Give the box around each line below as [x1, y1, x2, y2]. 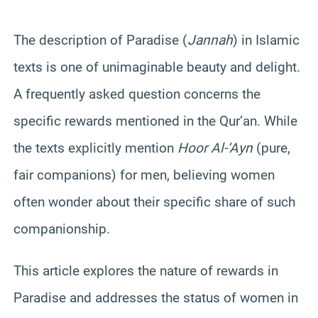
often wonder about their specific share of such [13, 193, 295, 210]
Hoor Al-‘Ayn [177, 139, 253, 156]
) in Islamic [233, 31, 300, 48]
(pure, [253, 139, 290, 156]
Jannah [187, 31, 233, 48]
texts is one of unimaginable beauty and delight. [13, 58, 300, 75]
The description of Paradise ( [13, 31, 187, 48]
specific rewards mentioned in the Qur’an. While [13, 112, 297, 129]
